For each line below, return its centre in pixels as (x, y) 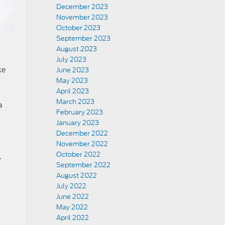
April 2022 (73, 218)
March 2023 (75, 102)
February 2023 (80, 112)
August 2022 (77, 176)
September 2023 (83, 38)
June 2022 (73, 197)
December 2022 (82, 133)
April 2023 (73, 91)
